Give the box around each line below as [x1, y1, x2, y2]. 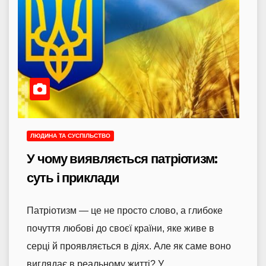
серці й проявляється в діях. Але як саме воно [27, 240, 231, 251]
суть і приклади [27, 169, 119, 186]
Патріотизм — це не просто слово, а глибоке [27, 205, 223, 216]
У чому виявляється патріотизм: [27, 150, 217, 167]
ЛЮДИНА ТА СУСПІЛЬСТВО [30, 132, 110, 139]
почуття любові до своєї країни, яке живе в [27, 223, 214, 233]
